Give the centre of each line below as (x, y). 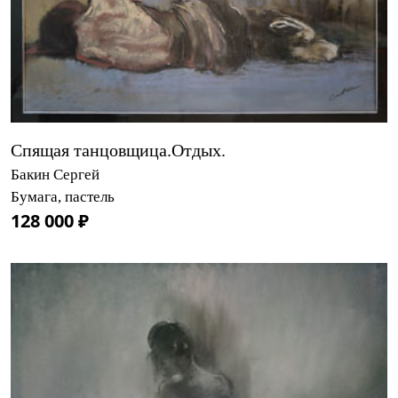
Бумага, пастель (63, 196)
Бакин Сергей (55, 174)
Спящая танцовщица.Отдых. (118, 150)
